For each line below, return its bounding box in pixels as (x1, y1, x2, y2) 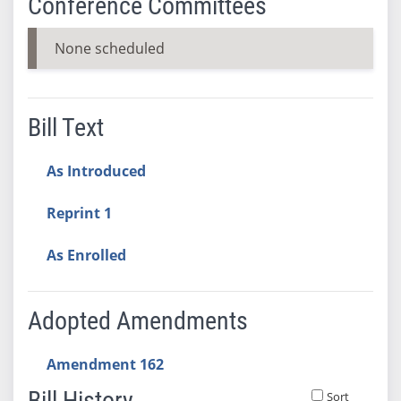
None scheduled (54, 38, 165, 58)
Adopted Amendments (27, 305, 248, 336)
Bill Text (27, 112, 104, 142)
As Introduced (46, 160, 146, 181)
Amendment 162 (46, 354, 164, 374)
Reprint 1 (46, 202, 112, 223)
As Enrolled (46, 244, 126, 265)
